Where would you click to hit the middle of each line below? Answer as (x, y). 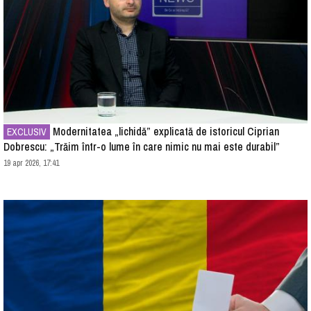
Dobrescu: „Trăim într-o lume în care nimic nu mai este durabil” (142, 146)
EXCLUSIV (27, 132)
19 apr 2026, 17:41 (31, 163)
